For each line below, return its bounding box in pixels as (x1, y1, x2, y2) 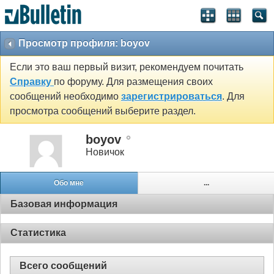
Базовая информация (10, 198, 117, 209)
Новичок (86, 146, 124, 157)
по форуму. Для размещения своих (54, 76, 213, 87)
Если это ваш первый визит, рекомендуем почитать (10, 62, 243, 73)
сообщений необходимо (10, 91, 121, 102)
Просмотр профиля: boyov (18, 38, 150, 48)
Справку (10, 76, 54, 87)
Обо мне (54, 179, 84, 188)
